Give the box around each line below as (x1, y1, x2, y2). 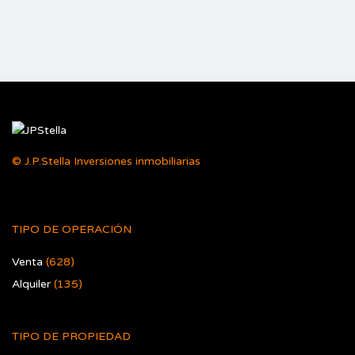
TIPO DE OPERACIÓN (12, 223, 132, 236)
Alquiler (12, 277, 51, 291)
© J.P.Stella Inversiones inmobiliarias (12, 155, 200, 168)
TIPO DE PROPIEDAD (12, 330, 131, 343)
